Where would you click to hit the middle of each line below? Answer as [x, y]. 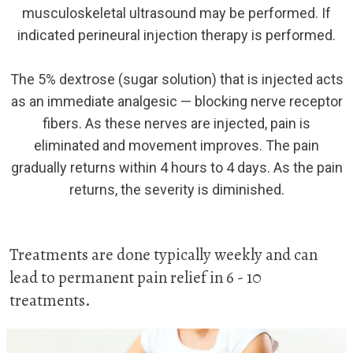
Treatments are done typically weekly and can [164, 254]
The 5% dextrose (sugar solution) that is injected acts [176, 79]
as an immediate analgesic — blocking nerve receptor [176, 101]
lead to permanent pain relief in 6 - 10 [136, 277]
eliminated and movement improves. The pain [176, 145]
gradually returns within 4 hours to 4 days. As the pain [176, 167]
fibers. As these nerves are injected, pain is [176, 123]
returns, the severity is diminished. [176, 189]
